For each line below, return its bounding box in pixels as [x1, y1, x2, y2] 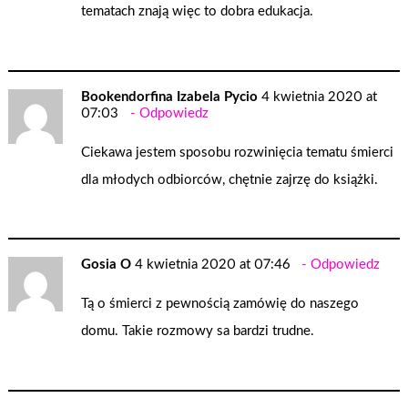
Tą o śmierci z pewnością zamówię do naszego [81, 296, 360, 311]
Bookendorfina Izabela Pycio [81, 89, 259, 104]
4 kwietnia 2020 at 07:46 [135, 258, 291, 272]
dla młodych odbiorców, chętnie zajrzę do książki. [81, 172, 379, 187]
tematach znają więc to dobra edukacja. [81, 5, 314, 19]
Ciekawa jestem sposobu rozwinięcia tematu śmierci [81, 145, 394, 159]
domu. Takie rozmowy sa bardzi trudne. [81, 323, 315, 338]
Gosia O [81, 258, 132, 272]
